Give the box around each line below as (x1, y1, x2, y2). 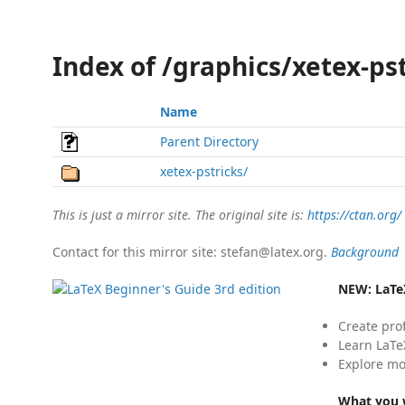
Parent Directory (160, 133, 259, 150)
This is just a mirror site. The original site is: (52, 206, 307, 223)
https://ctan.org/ (307, 206, 401, 223)
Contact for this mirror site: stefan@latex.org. (52, 243, 331, 260)
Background (331, 243, 399, 260)
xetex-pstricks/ (160, 163, 248, 180)
